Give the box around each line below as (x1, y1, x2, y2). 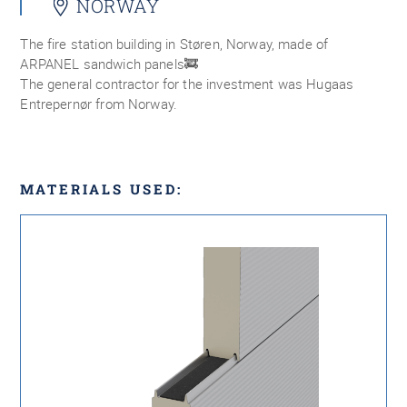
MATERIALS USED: (20, 180, 184, 198)
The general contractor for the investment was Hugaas (20, 74, 354, 93)
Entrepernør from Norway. (20, 94, 178, 113)
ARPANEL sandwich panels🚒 (20, 55, 199, 73)
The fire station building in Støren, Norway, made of (20, 35, 329, 53)
